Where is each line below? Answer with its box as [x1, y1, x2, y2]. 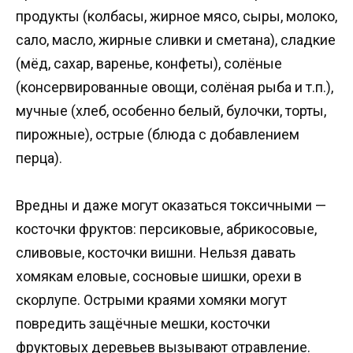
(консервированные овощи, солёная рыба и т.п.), [16, 78, 333, 95]
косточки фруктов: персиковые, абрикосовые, [16, 221, 317, 238]
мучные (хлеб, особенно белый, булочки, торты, [16, 102, 326, 119]
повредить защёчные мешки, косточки [16, 315, 270, 333]
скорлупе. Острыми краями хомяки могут [16, 292, 287, 309]
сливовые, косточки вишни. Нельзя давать [16, 244, 295, 262]
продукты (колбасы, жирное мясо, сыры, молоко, [16, 7, 337, 24]
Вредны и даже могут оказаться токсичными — [16, 197, 326, 214]
